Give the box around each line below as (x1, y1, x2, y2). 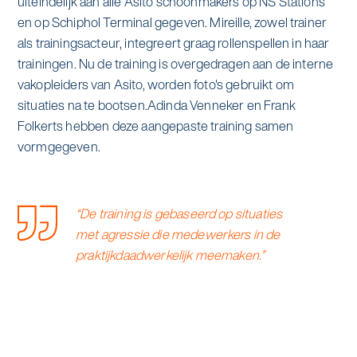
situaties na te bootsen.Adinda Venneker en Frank (17, 95, 296, 115)
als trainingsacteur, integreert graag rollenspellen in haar (17, 33, 330, 53)
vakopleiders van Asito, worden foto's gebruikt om (17, 74, 294, 94)
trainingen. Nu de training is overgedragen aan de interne (17, 53, 334, 73)
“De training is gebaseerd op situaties (76, 204, 283, 224)
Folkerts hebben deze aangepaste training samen (17, 116, 294, 135)
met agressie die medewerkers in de (76, 225, 280, 245)
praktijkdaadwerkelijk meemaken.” (76, 245, 265, 265)
